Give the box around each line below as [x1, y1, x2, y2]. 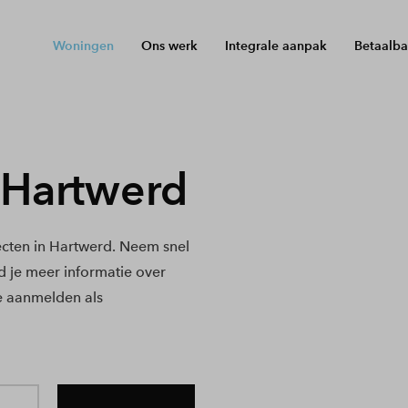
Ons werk [141, 36, 199, 54]
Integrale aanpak [225, 36, 328, 54]
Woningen [53, 36, 115, 54]
